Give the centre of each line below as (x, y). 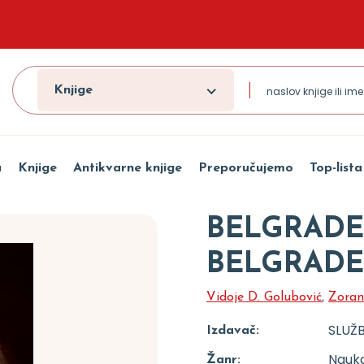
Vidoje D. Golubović (264, 297)
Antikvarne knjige (127, 168)
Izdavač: (233, 331)
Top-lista (336, 168)
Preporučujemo (245, 168)
